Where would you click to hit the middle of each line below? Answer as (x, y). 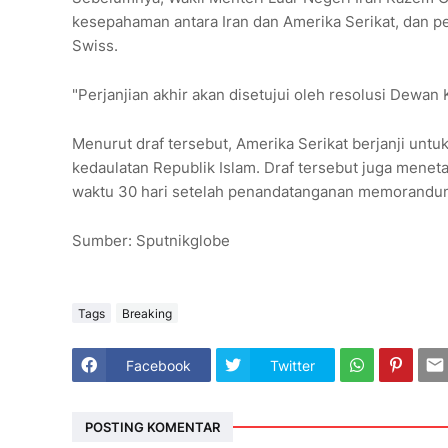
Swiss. (95, 46)
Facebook (158, 365)
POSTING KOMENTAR (152, 426)
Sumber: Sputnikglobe (151, 241)
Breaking (147, 313)
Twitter (292, 365)
